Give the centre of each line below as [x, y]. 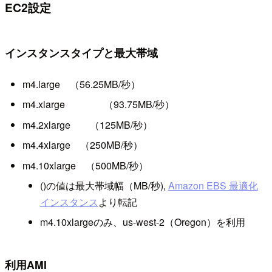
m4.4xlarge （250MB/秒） [82, 145]
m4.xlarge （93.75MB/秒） [98, 104]
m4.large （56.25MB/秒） [81, 84]
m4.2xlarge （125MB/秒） [87, 124]
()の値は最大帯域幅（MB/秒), [104, 185]
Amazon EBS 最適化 [213, 185]
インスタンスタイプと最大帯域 [81, 52]
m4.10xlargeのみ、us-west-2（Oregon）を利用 [142, 222]
